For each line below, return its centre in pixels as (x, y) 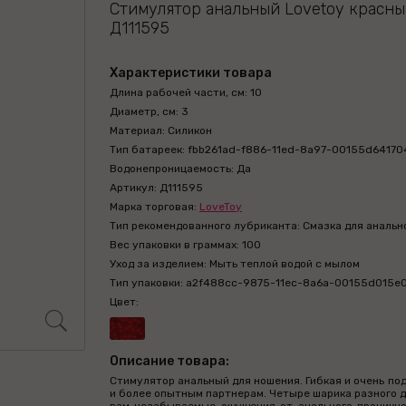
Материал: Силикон (161, 130)
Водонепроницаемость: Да (180, 169)
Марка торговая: (155, 207)
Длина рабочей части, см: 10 (186, 92)
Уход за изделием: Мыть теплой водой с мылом (235, 264)
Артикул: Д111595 (156, 188)
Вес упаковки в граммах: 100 (185, 245)
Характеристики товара (191, 73)
